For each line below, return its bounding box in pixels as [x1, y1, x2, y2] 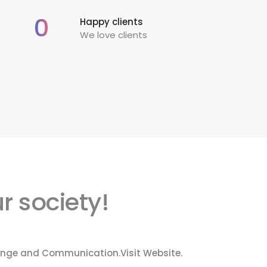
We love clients [79, 29, 147, 42]
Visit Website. [120, 247, 182, 260]
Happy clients [79, 15, 143, 29]
